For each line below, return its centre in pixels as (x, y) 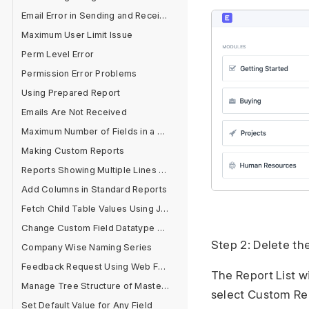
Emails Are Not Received (74, 112)
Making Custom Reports (73, 150)
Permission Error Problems (79, 73)
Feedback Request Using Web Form (162, 266)
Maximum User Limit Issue (77, 34)
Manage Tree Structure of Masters (165, 286)
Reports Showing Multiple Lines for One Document (163, 170)
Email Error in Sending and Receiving (163, 15)
